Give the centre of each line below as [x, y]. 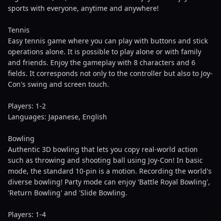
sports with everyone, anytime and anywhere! [83, 8]
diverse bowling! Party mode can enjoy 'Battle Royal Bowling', [109, 182]
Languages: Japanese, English [57, 117]
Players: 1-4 [27, 214]
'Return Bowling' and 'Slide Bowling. [68, 193]
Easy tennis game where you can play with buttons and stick [108, 41]
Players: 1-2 [27, 106]
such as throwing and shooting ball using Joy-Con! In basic [105, 160]
